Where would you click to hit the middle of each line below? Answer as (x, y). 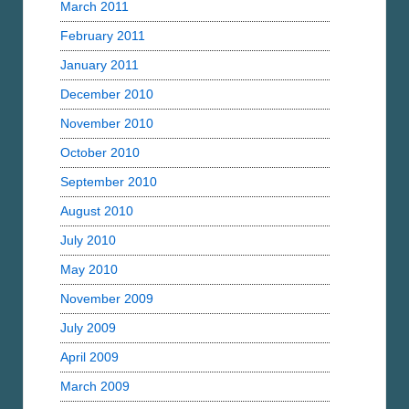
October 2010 (100, 153)
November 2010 (107, 124)
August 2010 (97, 211)
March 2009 (95, 387)
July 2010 (88, 241)
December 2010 (107, 94)
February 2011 (103, 36)
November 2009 (107, 299)
